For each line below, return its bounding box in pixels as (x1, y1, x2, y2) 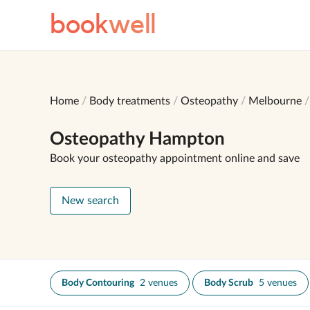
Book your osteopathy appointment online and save (50, 153, 300, 164)
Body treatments (89, 95, 170, 107)
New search (62, 195, 119, 206)
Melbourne (248, 95, 302, 107)
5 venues (259, 278, 297, 288)
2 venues (140, 278, 178, 288)
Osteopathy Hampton (50, 130, 225, 148)
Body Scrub (204, 278, 253, 288)
